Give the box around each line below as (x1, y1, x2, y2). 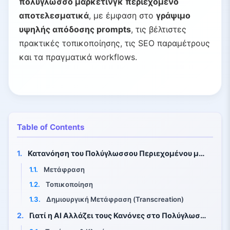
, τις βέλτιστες (131, 24, 186, 35)
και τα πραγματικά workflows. (19, 52, 137, 63)
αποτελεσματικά (19, 10, 89, 21)
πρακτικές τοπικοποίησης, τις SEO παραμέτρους (19, 38, 210, 49)
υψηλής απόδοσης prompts (19, 24, 131, 35)
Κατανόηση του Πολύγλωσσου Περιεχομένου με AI (26, 149, 199, 158)
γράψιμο (156, 10, 190, 21)
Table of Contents (17, 122, 85, 132)
